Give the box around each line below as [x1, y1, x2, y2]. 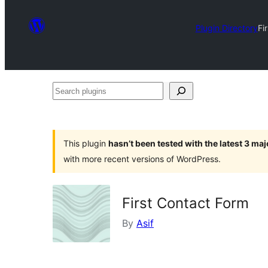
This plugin [63, 138, 108, 148]
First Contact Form [122, 194, 249, 212]
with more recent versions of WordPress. [63, 154, 221, 164]
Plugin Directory [195, 22, 258, 33]
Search [52, 84, 83, 96]
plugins [52, 102, 84, 114]
